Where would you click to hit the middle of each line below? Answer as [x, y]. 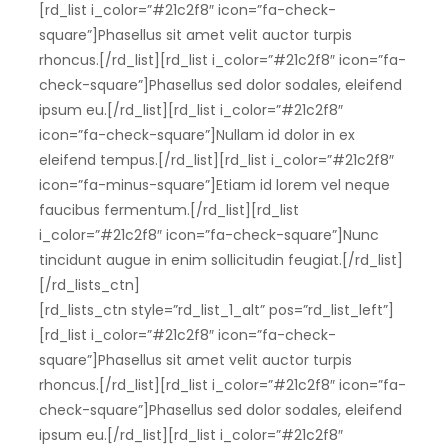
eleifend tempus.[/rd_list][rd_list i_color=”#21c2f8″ [216, 160]
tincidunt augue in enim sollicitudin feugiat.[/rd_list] [220, 260]
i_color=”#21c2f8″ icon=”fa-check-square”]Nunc [208, 235]
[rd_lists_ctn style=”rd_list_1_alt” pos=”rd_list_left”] [216, 310]
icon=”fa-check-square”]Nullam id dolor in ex [196, 135]
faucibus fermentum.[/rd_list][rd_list [168, 210]
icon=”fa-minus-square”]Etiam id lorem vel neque [214, 185]
